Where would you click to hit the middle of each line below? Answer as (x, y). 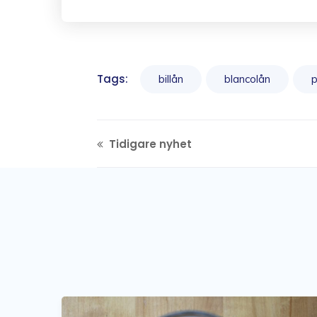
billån (171, 79)
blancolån (247, 79)
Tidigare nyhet (149, 144)
